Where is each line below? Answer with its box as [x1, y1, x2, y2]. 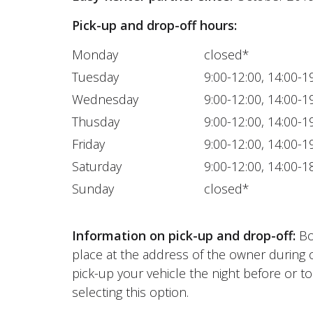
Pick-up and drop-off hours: [72, 16, 238, 34]
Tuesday [72, 68, 119, 85]
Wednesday [72, 90, 139, 108]
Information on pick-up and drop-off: [72, 226, 296, 244]
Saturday [72, 157, 122, 175]
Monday [72, 45, 119, 63]
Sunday [72, 180, 115, 197]
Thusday [72, 112, 120, 130]
